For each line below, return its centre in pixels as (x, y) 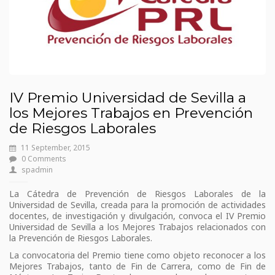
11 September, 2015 (56, 148)
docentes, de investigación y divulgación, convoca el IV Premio (137, 216)
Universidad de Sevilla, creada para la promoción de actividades (137, 205)
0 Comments (44, 159)
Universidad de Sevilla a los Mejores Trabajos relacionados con (137, 227)
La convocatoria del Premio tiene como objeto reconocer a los (137, 255)
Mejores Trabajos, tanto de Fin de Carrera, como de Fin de (137, 266)
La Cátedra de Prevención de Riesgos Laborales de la (137, 194)
